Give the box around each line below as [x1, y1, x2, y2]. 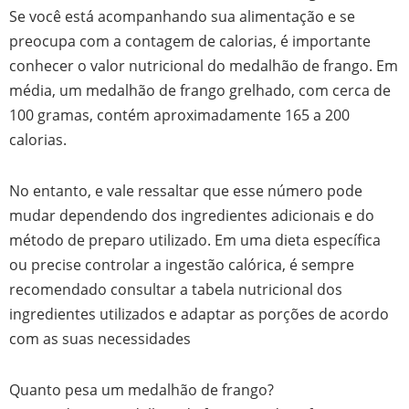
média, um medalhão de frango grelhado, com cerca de [9, 79, 391, 101]
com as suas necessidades [9, 328, 191, 350]
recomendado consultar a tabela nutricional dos [9, 278, 342, 300]
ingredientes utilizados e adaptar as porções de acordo [9, 303, 389, 325]
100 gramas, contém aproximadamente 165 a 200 [9, 104, 350, 126]
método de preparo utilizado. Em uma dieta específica [9, 229, 381, 251]
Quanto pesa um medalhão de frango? [9, 378, 274, 400]
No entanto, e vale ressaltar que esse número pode [9, 180, 362, 202]
